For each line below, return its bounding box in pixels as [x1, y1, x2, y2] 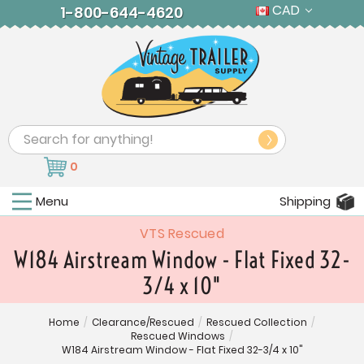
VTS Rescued [140, 224, 224, 244]
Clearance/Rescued [91, 315, 194, 330]
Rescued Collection [206, 315, 307, 330]
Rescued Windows [130, 329, 225, 344]
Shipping [279, 193, 331, 210]
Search [8, 126, 53, 145]
